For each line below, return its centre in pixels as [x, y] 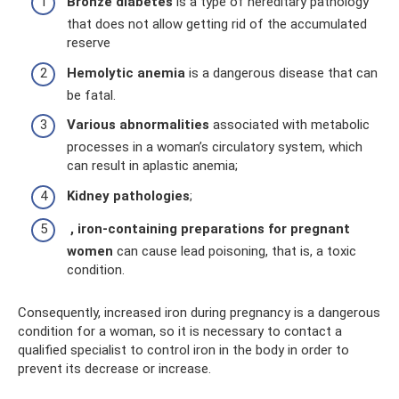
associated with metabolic [289, 125]
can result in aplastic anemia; [152, 166]
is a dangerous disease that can [281, 73]
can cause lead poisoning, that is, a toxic [235, 252]
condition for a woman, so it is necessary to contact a [180, 332]
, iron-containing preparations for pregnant [210, 229]
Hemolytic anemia [126, 73]
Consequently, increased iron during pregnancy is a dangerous [199, 313]
